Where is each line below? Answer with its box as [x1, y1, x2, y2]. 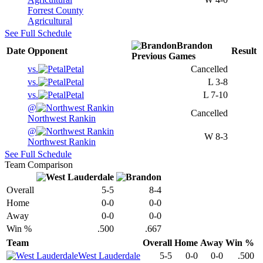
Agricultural [28, 16, 72, 26]
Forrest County [28, 5, 83, 16]
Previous [131, 51, 166, 62]
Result [231, 46, 257, 56]
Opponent [28, 46, 68, 56]
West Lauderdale [78, 251, 140, 261]
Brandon [177, 41, 213, 51]
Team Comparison [5, 160, 73, 170]
